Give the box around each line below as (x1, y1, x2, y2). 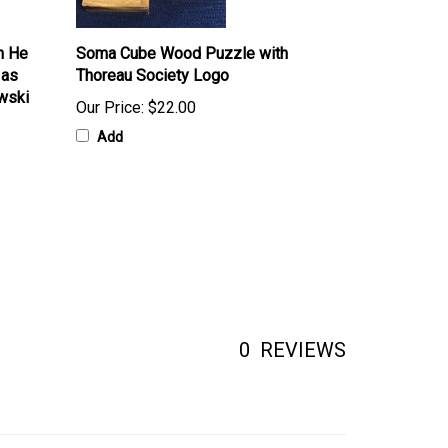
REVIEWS (260, 338, 346, 363)
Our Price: (76, 98, 144, 118)
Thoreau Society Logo (76, 66, 229, 86)
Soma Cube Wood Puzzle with (76, 44, 288, 64)
